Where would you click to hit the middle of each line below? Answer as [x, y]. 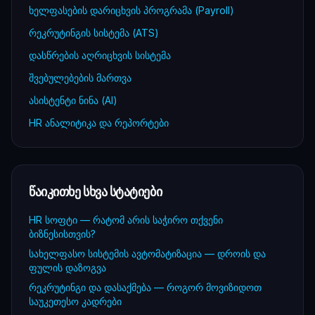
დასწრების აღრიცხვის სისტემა [100, 55]
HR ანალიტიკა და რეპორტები [99, 123]
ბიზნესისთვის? [62, 234]
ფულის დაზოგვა [67, 268]
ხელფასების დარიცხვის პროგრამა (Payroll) [131, 10]
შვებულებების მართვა [80, 78]
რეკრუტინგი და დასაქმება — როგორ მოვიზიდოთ [145, 287]
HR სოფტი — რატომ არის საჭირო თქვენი [126, 220]
